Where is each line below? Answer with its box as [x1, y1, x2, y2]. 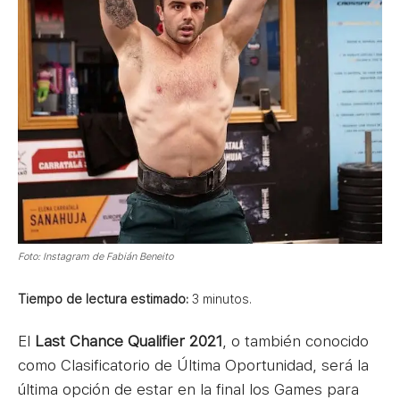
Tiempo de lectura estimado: [18, 291, 188, 306]
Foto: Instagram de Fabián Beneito [18, 250, 173, 262]
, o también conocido [222, 331, 369, 350]
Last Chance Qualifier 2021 [35, 331, 222, 350]
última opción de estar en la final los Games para [18, 379, 359, 398]
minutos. [203, 291, 252, 306]
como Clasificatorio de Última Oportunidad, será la [18, 355, 369, 374]
